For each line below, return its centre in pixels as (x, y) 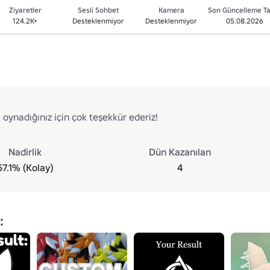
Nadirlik (25, 152)
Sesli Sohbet (98, 10)
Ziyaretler (25, 10)
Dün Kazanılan (180, 152)
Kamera (171, 10)
